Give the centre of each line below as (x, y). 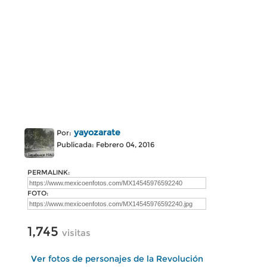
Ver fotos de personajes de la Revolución (117, 259)
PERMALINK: (49, 172)
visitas (76, 233)
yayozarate (97, 132)
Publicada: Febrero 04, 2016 (105, 145)
